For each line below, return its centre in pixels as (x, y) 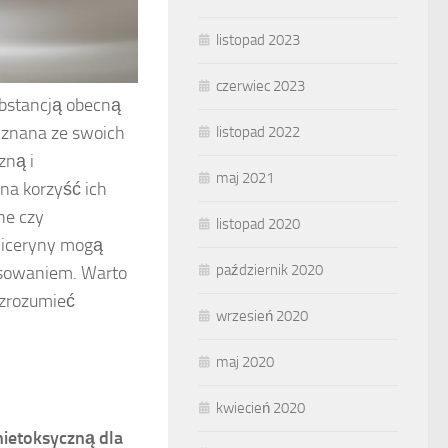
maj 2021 (245, 178)
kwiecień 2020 (260, 408)
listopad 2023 (258, 40)
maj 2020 (245, 362)
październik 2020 (269, 270)
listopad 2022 (258, 132)
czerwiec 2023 (260, 86)
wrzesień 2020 (262, 316)
